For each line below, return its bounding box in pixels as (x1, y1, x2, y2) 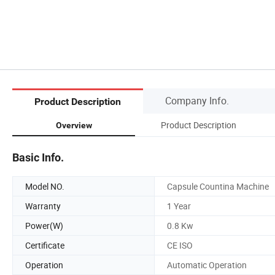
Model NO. (25, 180, 64, 192)
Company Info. (165, 93, 229, 107)
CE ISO (167, 239, 193, 251)
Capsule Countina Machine (167, 180, 269, 192)
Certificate (25, 239, 64, 251)
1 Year (167, 199, 191, 212)
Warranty (25, 199, 61, 212)
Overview (55, 120, 92, 130)
